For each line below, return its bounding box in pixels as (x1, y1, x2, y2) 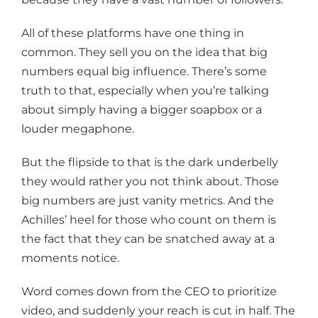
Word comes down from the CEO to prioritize (21, 285, 277, 299)
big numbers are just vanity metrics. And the (21, 194, 274, 208)
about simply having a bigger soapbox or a (21, 103, 262, 117)
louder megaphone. (21, 122, 134, 136)
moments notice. (21, 251, 119, 265)
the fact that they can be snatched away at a (21, 232, 275, 246)
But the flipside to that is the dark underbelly (21, 155, 278, 170)
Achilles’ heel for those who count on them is (21, 213, 276, 227)
